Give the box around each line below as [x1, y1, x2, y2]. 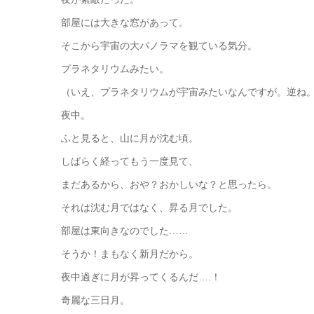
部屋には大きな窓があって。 [61, 17, 189, 28]
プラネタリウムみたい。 [61, 63, 169, 74]
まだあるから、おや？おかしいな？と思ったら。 [61, 179, 277, 190]
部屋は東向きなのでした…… [61, 225, 189, 236]
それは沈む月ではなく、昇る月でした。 [61, 202, 238, 213]
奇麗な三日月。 [61, 294, 130, 306]
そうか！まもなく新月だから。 [61, 248, 198, 259]
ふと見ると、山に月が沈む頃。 [61, 132, 198, 144]
